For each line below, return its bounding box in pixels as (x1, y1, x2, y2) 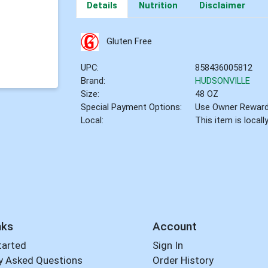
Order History (152, 254, 214, 267)
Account (152, 219, 197, 233)
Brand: (81, 75, 106, 87)
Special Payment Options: (81, 102, 182, 113)
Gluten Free (106, 36, 152, 47)
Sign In (152, 239, 183, 252)
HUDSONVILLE (195, 75, 251, 87)
